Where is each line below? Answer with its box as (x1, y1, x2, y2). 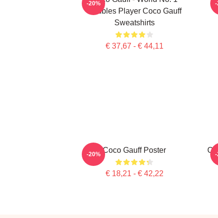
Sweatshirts (114, 18, 155, 27)
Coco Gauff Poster (103, 146, 166, 154)
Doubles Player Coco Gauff (87, 7, 182, 15)
